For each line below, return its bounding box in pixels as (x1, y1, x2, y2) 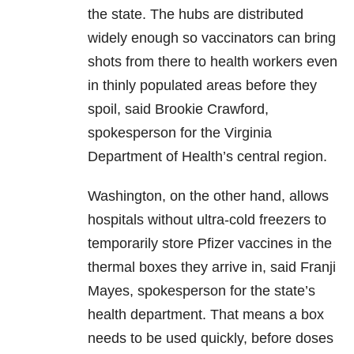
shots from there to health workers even (88, 54, 337, 70)
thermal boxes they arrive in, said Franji (88, 259, 336, 276)
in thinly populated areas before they (88, 77, 317, 94)
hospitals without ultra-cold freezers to (88, 212, 326, 228)
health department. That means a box (88, 307, 324, 323)
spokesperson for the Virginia (88, 125, 272, 141)
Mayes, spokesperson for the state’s (88, 283, 315, 299)
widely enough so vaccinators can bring (88, 30, 336, 47)
